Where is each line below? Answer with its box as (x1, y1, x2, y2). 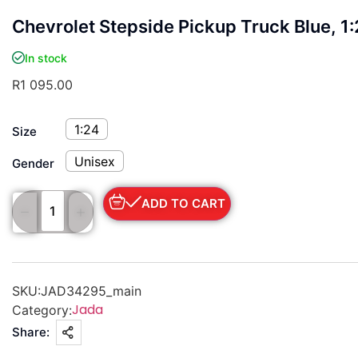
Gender (12, 155, 54, 171)
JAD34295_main (41, 283, 141, 300)
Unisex (74, 153, 115, 169)
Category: (12, 302, 72, 319)
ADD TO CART (141, 195, 225, 211)
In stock (25, 50, 67, 65)
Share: (12, 324, 50, 340)
